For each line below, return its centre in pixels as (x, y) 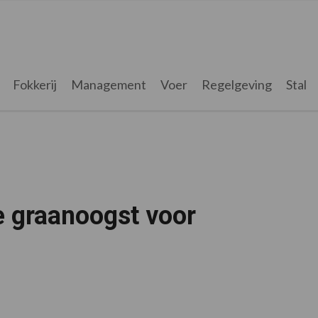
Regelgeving (236, 84)
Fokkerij (34, 84)
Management (108, 84)
